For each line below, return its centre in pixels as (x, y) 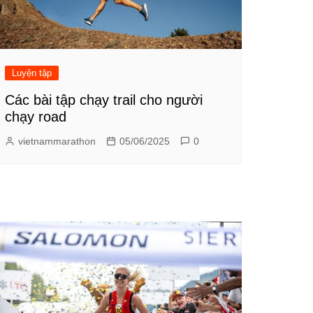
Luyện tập (32, 73)
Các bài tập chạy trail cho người (104, 100)
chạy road (36, 116)
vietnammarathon (57, 141)
